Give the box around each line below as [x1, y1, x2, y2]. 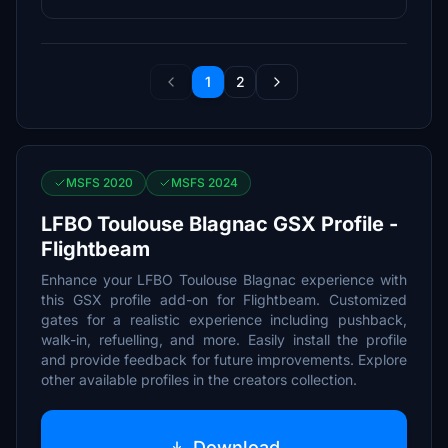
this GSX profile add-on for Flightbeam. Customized [41, 291, 407, 308]
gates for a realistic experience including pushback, [41, 311, 407, 328]
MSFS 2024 [171, 175, 238, 190]
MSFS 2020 [66, 175, 133, 190]
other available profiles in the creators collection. [41, 371, 357, 388]
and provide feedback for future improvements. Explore [41, 351, 407, 368]
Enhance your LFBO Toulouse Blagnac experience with [41, 271, 407, 288]
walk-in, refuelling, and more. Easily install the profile [41, 331, 407, 348]
